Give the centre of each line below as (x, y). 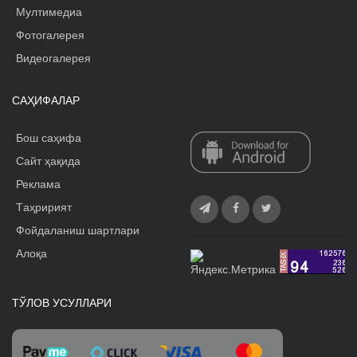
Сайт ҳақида (48, 161)
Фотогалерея (50, 35)
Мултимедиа (49, 12)
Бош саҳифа (49, 138)
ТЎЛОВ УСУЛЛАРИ (62, 303)
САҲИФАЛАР (46, 101)
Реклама (38, 184)
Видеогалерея (53, 59)
